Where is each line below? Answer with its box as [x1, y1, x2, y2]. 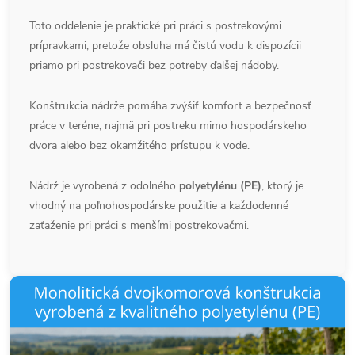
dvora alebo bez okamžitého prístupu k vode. [29, 138, 250, 154]
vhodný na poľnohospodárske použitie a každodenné [29, 198, 288, 214]
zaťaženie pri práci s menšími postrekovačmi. [29, 218, 249, 234]
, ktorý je [261, 178, 303, 194]
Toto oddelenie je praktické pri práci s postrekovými [29, 18, 281, 34]
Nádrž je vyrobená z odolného [29, 178, 179, 194]
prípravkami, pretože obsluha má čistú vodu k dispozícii [29, 38, 301, 54]
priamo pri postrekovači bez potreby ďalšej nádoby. [29, 58, 279, 74]
